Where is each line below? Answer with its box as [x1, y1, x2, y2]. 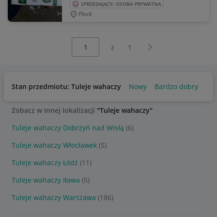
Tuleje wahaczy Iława [12, 175, 80, 185]
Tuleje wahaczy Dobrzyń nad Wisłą [12, 123, 124, 132]
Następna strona [143, 40, 198, 49]
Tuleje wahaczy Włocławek [12, 140, 97, 150]
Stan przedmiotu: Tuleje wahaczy [12, 82, 121, 91]
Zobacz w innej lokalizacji [12, 106, 97, 115]
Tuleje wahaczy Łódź [12, 158, 78, 167]
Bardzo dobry [155, 82, 198, 91]
